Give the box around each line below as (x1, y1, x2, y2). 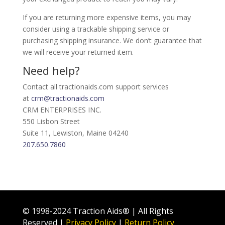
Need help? (22, 63, 80, 78)
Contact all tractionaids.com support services (22, 82, 169, 91)
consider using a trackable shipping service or (22, 24, 169, 34)
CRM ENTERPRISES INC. (22, 105, 101, 115)
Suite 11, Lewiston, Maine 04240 (22, 128, 129, 138)
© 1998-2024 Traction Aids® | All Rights (22, 205, 173, 216)
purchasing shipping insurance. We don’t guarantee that (22, 36, 202, 45)
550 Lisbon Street (22, 117, 80, 126)
